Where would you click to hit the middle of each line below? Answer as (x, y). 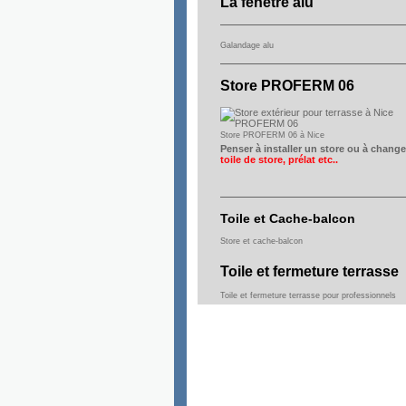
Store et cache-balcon (261, 241)
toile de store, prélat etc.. (279, 159)
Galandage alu (247, 45)
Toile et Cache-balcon (288, 218)
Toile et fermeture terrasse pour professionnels (308, 295)
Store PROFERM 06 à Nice (272, 135)
